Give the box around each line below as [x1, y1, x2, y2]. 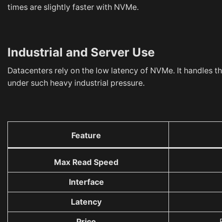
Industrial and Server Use [7, 45, 155, 60]
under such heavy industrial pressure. [7, 78, 145, 88]
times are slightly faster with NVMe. [7, 2, 139, 12]
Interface [68, 177, 104, 187]
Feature [71, 131, 102, 141]
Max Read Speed [54, 158, 119, 167]
